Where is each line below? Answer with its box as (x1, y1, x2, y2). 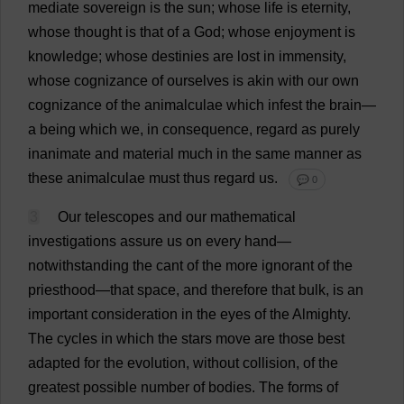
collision (243, 355, 296, 371)
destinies (151, 49, 209, 64)
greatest (28, 380, 79, 395)
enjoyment (274, 24, 341, 40)
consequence (162, 122, 249, 137)
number (141, 380, 189, 395)
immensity (279, 49, 343, 64)
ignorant (262, 258, 314, 273)
